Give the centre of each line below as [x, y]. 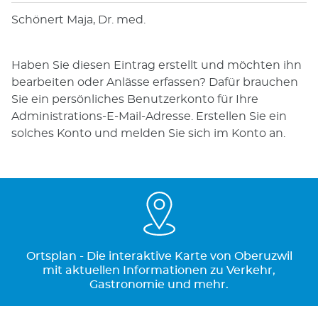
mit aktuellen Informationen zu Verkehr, [159, 270]
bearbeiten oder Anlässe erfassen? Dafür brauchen [155, 82]
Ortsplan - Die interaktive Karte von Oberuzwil [159, 256]
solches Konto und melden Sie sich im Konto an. [148, 133]
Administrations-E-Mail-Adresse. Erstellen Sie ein [149, 116]
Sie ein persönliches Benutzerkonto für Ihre [135, 99]
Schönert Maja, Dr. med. [78, 20]
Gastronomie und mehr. [159, 284]
